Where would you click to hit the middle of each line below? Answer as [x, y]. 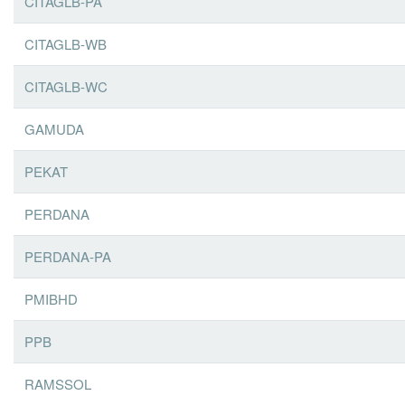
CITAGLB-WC [66, 86]
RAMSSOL [58, 383]
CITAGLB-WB [66, 43]
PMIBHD [51, 298]
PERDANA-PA [68, 256]
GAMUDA [54, 128]
